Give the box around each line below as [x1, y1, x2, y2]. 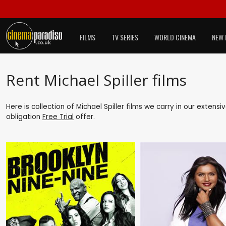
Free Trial [42, 111, 74, 122]
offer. [74, 111, 95, 122]
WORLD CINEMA [154, 32, 196, 42]
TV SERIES [111, 32, 138, 42]
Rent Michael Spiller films [6, 69, 187, 90]
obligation [6, 111, 42, 122]
